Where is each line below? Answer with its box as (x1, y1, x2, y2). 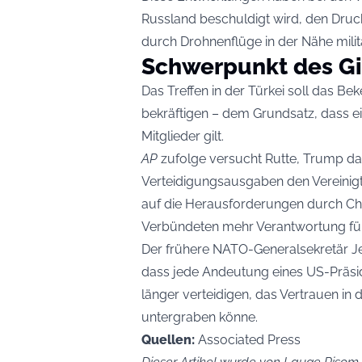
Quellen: (141, 332, 195, 348)
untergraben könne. (141, 309, 258, 326)
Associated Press (195, 332, 301, 348)
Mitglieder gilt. (141, 128, 224, 145)
